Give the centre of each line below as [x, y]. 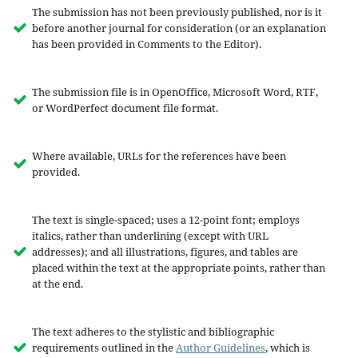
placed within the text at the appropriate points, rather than [178, 268]
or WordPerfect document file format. [125, 108]
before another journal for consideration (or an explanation [179, 28]
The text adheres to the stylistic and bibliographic [153, 332]
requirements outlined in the [103, 348]
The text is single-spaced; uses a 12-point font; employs [165, 220]
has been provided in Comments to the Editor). [146, 44]
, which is [287, 348]
